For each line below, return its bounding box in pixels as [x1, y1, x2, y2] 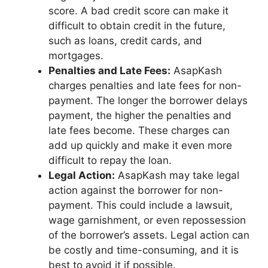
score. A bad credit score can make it [48, 4, 229, 17]
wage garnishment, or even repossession [48, 214, 246, 226]
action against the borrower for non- [48, 184, 223, 196]
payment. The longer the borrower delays [48, 94, 248, 106]
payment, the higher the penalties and [48, 109, 232, 121]
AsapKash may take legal [115, 169, 239, 181]
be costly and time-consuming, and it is [48, 243, 239, 256]
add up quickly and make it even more [48, 139, 232, 151]
